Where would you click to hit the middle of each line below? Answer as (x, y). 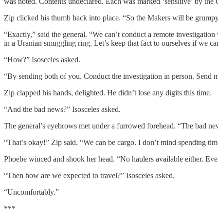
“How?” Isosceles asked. (42, 59)
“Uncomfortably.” (31, 192)
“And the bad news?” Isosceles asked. (62, 109)
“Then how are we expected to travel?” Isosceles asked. (89, 175)
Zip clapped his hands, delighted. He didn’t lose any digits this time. (108, 92)
